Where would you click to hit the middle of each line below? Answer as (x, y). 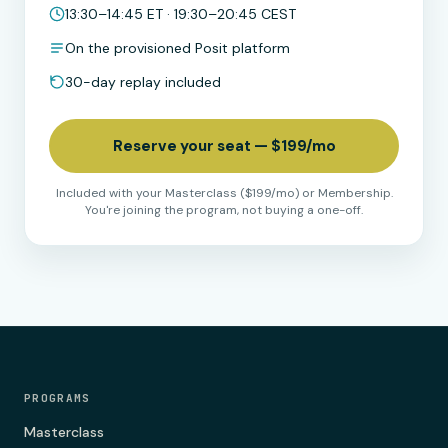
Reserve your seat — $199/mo (224, 146)
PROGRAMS (57, 398)
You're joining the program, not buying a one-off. (224, 210)
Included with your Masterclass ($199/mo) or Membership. (224, 193)
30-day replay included (143, 82)
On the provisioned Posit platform (177, 48)
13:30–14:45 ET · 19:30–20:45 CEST (180, 14)
